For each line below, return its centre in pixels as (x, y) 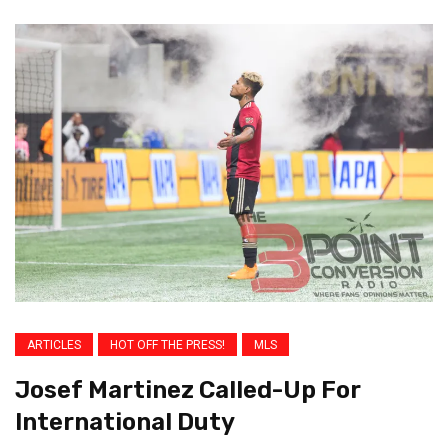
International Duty (125, 422)
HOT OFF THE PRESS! (167, 345)
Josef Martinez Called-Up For (188, 390)
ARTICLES (54, 345)
